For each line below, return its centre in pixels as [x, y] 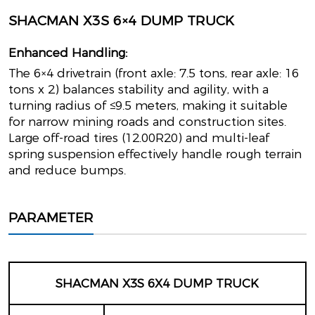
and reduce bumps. [67, 170]
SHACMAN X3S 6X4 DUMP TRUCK [157, 284]
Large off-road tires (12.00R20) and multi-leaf [139, 137]
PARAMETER [51, 217]
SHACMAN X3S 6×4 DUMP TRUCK [121, 21]
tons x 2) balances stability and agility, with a [138, 89]
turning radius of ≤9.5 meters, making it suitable [148, 105]
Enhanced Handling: [67, 52]
